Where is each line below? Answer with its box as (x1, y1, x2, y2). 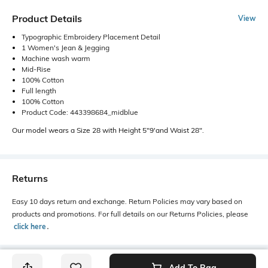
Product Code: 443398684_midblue (22, 107, 138, 117)
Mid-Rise (22, 64, 51, 74)
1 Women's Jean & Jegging (22, 42, 109, 52)
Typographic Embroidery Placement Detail (22, 32, 160, 41)
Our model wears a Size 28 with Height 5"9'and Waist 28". (12, 125, 204, 135)
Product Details (12, 12, 82, 25)
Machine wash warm (22, 53, 90, 63)
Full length (22, 86, 56, 95)
